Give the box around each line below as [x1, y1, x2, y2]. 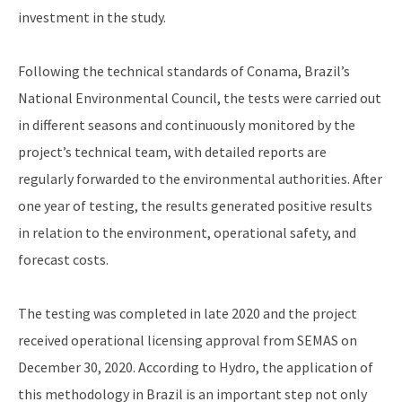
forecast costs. [18, 250, 109, 269]
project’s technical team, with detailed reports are [18, 143, 327, 162]
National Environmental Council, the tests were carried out [18, 89, 381, 108]
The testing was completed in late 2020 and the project [18, 304, 357, 323]
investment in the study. [18, 8, 166, 27]
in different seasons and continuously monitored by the [18, 116, 355, 135]
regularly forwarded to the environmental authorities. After [18, 170, 382, 188]
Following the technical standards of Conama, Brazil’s [18, 62, 350, 81]
